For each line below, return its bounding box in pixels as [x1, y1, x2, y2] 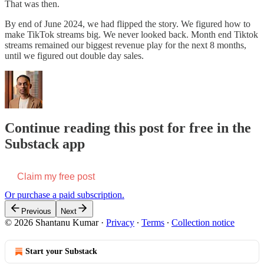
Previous [21, 206, 51, 216]
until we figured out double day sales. [5, 51, 144, 61]
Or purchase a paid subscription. [5, 189, 124, 200]
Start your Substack [25, 246, 97, 256]
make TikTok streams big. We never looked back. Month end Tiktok [5, 29, 258, 40]
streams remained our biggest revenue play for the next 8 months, [5, 40, 246, 51]
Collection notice [171, 217, 235, 227]
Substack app [5, 136, 85, 152]
